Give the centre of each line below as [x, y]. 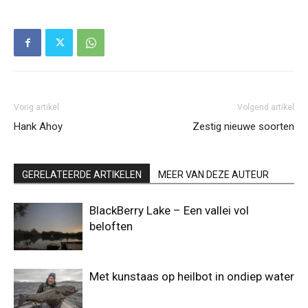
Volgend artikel [266, 108]
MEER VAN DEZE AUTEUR [213, 175]
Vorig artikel [36, 108]
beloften [111, 227]
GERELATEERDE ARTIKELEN [82, 175]
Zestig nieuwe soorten [243, 127]
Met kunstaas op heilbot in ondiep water [192, 277]
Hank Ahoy [38, 127]
